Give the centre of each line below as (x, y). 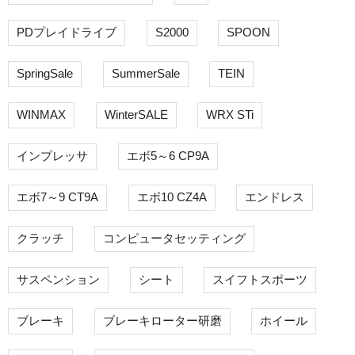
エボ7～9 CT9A (57, 197)
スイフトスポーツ (260, 280)
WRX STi (230, 115)
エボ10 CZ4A (172, 197)
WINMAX (41, 115)
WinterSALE (136, 115)
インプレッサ (52, 156)
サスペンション (58, 280)
